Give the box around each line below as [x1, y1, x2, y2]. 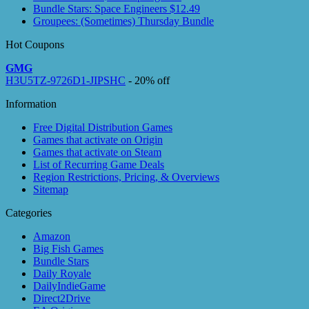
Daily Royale [33, 267, 91, 279]
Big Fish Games [33, 242, 103, 255]
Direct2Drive [33, 292, 90, 304]
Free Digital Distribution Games [33, 121, 172, 133]
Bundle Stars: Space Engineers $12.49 [33, 2, 200, 14]
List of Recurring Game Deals [33, 158, 164, 170]
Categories [6, 206, 52, 219]
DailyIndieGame [33, 279, 106, 292]
